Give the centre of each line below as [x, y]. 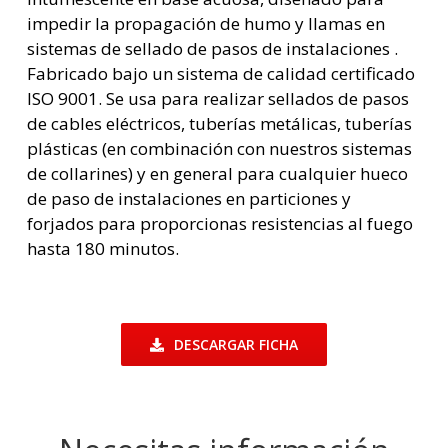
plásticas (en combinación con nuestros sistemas [220, 149]
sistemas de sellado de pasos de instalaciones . [213, 49]
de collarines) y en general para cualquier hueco [218, 174]
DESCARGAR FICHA [236, 345]
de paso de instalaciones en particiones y [189, 199]
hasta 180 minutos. [103, 249]
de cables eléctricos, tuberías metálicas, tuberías [220, 124]
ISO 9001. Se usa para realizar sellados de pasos [218, 99]
